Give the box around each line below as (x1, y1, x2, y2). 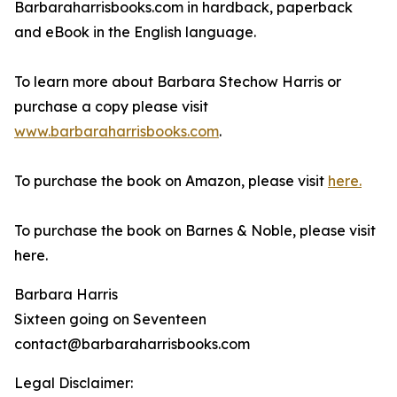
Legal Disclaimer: (14, 374, 133, 393)
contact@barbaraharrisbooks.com (14, 335, 250, 354)
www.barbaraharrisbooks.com (14, 122, 219, 141)
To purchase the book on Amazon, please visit (14, 172, 328, 191)
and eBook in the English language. (14, 23, 256, 42)
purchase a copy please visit (14, 97, 208, 116)
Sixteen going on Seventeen (14, 310, 206, 329)
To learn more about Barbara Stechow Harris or (14, 73, 341, 91)
